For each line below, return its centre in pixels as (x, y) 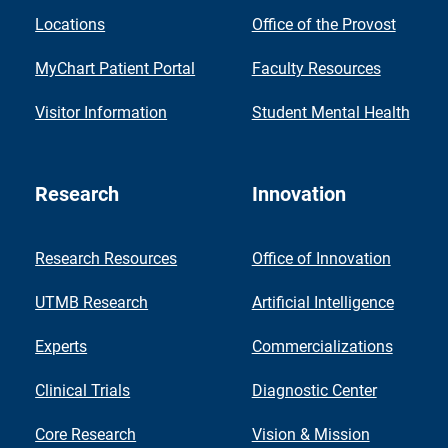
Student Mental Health (330, 112)
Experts (61, 346)
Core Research (86, 434)
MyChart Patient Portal (115, 68)
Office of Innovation (321, 258)
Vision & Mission (310, 434)
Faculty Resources (316, 68)
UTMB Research (92, 302)
